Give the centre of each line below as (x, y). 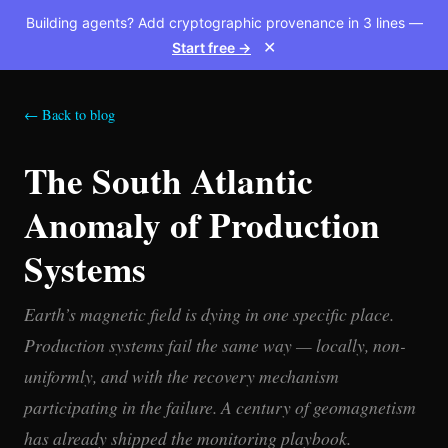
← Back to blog (69, 114)
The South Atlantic (168, 180)
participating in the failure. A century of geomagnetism (220, 407)
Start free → (211, 47)
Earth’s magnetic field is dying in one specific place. (209, 314)
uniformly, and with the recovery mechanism (181, 376)
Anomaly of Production (202, 224)
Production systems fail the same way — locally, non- (215, 345)
